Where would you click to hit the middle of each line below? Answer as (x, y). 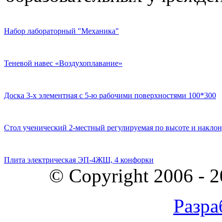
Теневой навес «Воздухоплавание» (63, 63)
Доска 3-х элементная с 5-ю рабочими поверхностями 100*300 (110, 95)
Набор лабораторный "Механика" (61, 31)
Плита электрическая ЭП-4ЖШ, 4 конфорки (79, 160)
